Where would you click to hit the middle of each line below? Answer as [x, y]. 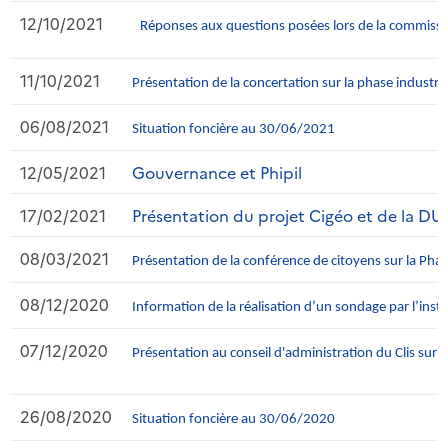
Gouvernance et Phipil [217, 171]
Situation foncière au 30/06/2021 [233, 129]
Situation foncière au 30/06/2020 [233, 419]
